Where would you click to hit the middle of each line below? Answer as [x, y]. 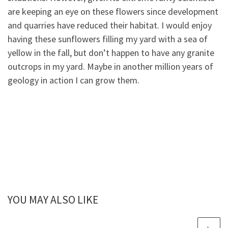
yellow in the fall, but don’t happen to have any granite [111, 53]
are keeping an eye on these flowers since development [113, 12]
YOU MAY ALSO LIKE [53, 199]
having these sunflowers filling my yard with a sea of [108, 39]
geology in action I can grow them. [74, 80]
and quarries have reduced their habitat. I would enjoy [110, 25]
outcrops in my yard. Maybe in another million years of [110, 67]
